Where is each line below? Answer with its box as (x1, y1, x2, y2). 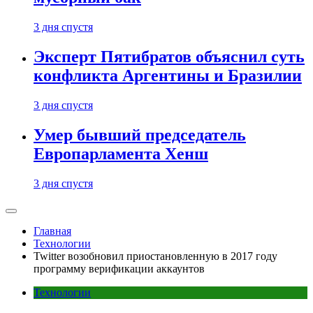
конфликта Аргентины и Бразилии (34, 66, 302, 85)
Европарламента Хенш (34, 145, 208, 163)
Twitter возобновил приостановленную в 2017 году (34, 250, 277, 262)
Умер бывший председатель (34, 126, 246, 145)
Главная (34, 225, 71, 237)
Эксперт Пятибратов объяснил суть (34, 48, 305, 66)
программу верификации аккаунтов (34, 263, 205, 275)
